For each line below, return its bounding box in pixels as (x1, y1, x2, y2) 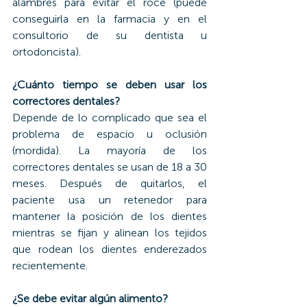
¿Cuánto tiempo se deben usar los (12, 77, 207, 91)
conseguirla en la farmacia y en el (12, 12, 207, 25)
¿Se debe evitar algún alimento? (12, 291, 168, 305)
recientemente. (12, 258, 88, 272)
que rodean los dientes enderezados (12, 242, 207, 256)
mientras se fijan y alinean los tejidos (12, 225, 207, 239)
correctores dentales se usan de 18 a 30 (12, 160, 207, 173)
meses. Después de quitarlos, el (12, 176, 207, 190)
